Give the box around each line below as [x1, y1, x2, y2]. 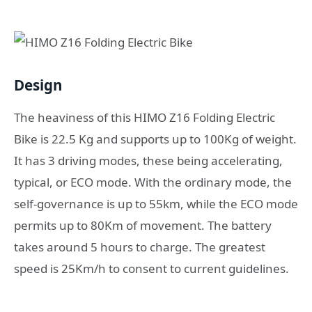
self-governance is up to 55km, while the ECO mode [14, 195, 298, 212]
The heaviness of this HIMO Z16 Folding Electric [14, 109, 275, 125]
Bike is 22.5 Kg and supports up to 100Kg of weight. [14, 130, 297, 147]
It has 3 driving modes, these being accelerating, [14, 152, 283, 169]
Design [14, 75, 63, 95]
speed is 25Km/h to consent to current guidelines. [14, 260, 289, 276]
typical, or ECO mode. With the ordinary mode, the [14, 173, 292, 190]
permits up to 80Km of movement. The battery [14, 217, 272, 233]
